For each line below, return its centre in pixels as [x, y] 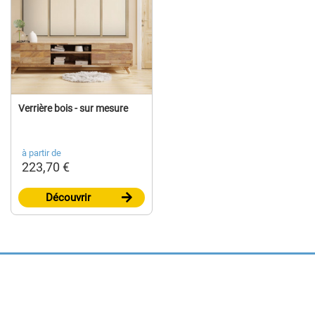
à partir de [41, 153]
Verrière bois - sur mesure [73, 109]
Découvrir [68, 198]
